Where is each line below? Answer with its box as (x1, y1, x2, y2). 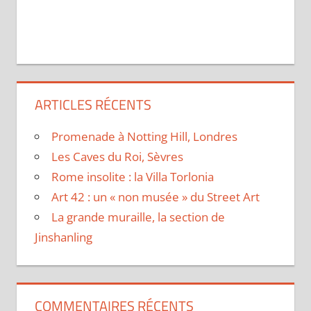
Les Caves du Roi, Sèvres (51, 149, 183, 165)
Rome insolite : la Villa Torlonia (51, 169, 214, 185)
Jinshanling (34, 229, 92, 246)
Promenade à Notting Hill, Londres (51, 128, 237, 145)
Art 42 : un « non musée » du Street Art (51, 189, 260, 205)
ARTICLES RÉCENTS (34, 94, 151, 116)
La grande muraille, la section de (51, 209, 225, 226)
